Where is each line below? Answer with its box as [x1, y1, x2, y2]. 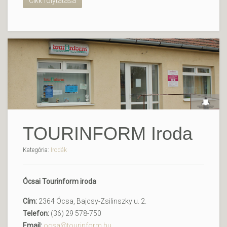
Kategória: [23, 146, 51, 154]
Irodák [51, 146, 67, 154]
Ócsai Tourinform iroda [23, 177, 96, 185]
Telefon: [23, 209, 49, 217]
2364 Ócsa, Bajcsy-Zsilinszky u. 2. [39, 197, 146, 205]
